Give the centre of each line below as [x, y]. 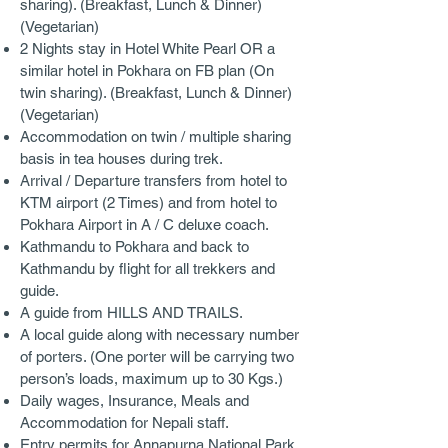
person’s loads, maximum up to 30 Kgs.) [151, 378]
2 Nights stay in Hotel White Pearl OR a [147, 48]
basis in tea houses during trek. [121, 158]
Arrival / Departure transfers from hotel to [153, 180]
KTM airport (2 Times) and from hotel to [148, 202]
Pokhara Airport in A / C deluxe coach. [144, 224]
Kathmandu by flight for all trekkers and [147, 268]
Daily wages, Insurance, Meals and [134, 400]
